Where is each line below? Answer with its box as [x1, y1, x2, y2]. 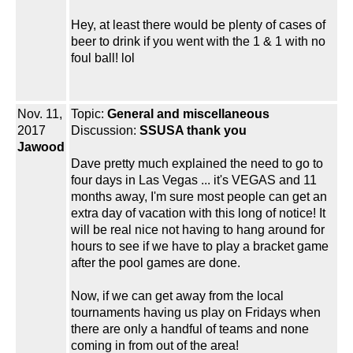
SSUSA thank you [139, 124, 247, 138]
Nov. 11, [17, 107, 62, 121]
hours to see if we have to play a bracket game [71, 240, 329, 254]
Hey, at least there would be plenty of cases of [71, 18, 325, 32]
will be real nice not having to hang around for [71, 223, 325, 237]
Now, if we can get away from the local [71, 289, 284, 303]
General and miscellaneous [107, 107, 269, 121]
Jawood [17, 140, 65, 154]
